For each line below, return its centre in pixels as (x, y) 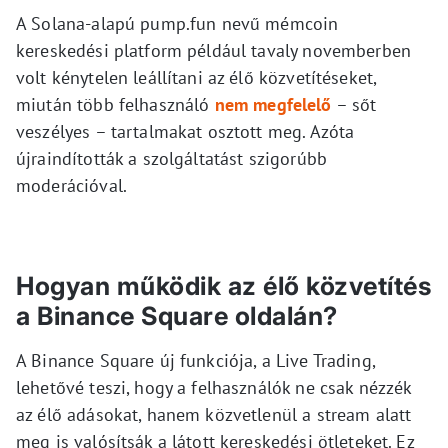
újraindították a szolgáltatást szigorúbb (171, 158)
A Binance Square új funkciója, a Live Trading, (195, 360)
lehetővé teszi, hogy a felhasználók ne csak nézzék (214, 387)
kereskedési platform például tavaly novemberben (214, 50)
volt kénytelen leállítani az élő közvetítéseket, (196, 77)
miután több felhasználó (115, 104)
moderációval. (71, 185)
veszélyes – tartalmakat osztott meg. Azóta (185, 131)
